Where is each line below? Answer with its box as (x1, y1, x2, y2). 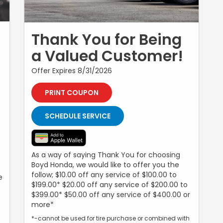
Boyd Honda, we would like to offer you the (31, 159, 179, 170)
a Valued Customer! (31, 45, 183, 67)
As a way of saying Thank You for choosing (31, 149, 180, 160)
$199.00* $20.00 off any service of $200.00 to (31, 179, 188, 190)
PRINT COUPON (45, 87, 99, 98)
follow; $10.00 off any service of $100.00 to (31, 169, 177, 180)
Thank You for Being (31, 29, 182, 50)
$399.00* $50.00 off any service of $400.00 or (31, 189, 190, 200)
